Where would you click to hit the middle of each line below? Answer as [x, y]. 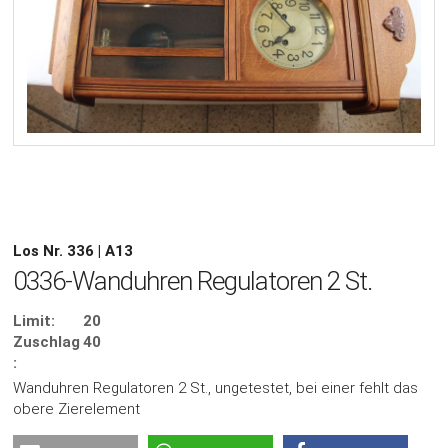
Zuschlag [47, 342]
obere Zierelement [77, 409]
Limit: [34, 321]
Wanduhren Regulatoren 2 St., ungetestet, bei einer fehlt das [216, 388]
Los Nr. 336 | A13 [73, 251]
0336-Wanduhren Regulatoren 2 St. [193, 281]
